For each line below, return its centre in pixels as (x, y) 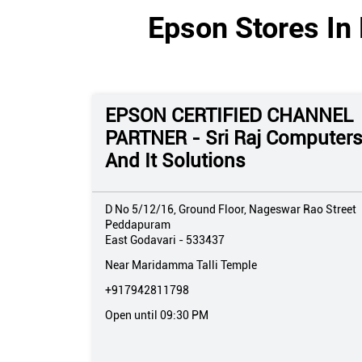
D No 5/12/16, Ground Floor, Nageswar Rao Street (231, 209)
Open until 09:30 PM (157, 315)
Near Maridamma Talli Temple (181, 265)
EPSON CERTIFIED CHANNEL (229, 115)
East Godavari (141, 240)
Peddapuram (138, 224)
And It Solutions (175, 160)
